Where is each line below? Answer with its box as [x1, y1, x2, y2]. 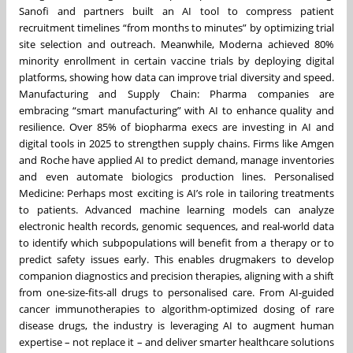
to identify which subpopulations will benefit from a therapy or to [19, 235, 334, 250]
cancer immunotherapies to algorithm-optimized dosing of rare [19, 301, 334, 316]
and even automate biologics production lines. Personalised [19, 169, 334, 184]
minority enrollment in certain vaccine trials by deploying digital [19, 53, 334, 68]
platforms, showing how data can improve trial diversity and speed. [19, 69, 334, 84]
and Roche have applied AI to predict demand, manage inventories [19, 152, 334, 167]
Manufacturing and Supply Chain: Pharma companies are [19, 86, 334, 101]
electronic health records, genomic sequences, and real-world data [19, 218, 334, 233]
